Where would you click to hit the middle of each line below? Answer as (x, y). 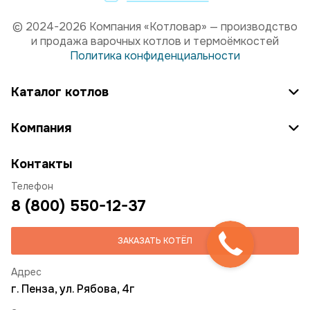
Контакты (42, 164)
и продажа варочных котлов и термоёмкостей (155, 42)
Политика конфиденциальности (155, 56)
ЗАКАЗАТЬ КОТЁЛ (155, 240)
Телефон (32, 186)
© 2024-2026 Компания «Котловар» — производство (155, 27)
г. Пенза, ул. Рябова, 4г (73, 289)
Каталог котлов (60, 92)
